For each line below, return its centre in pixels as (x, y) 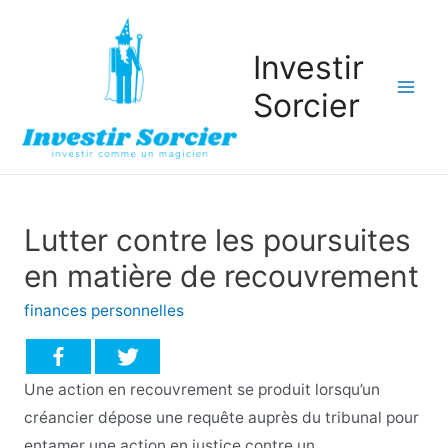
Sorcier (307, 106)
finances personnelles (103, 310)
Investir (309, 68)
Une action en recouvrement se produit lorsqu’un (201, 390)
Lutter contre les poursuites (217, 239)
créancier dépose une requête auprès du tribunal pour (221, 418)
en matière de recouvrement (221, 275)
